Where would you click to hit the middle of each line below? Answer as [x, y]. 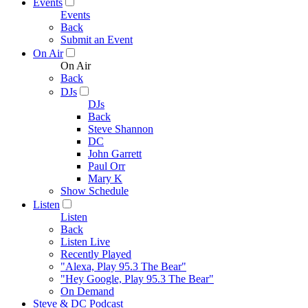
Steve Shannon [121, 129]
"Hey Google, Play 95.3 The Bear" [137, 279]
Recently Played [96, 254]
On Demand [87, 291]
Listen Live [85, 242]
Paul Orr [107, 166]
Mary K [105, 178]
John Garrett [115, 154]
